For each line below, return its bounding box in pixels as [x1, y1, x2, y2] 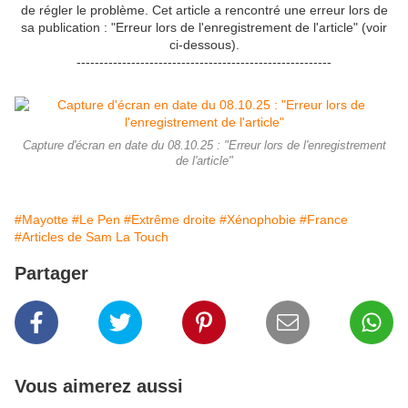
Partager [15, 263, 88, 284]
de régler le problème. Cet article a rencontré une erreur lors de [20, 3, 388, 18]
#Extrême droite [124, 212, 216, 228]
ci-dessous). [168, 37, 240, 53]
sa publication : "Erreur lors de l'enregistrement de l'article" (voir [21, 20, 387, 36]
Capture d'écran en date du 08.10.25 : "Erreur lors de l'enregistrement [22, 139, 386, 153]
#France [300, 212, 348, 228]
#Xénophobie [219, 212, 296, 228]
